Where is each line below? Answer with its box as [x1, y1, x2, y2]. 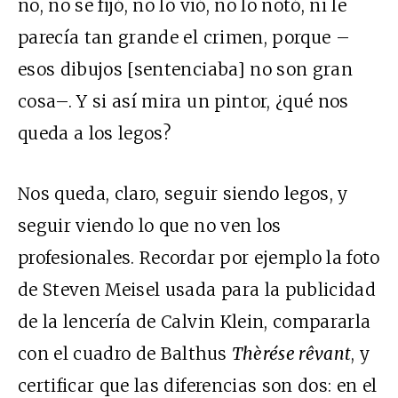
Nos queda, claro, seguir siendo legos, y [18, 182, 348, 204]
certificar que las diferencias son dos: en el [18, 374, 378, 396]
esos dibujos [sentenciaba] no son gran [18, 58, 353, 80]
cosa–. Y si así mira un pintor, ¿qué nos [18, 90, 349, 112]
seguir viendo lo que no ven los [18, 214, 282, 236]
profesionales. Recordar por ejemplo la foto [18, 246, 380, 268]
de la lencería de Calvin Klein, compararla [18, 310, 371, 332]
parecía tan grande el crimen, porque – [18, 26, 350, 48]
